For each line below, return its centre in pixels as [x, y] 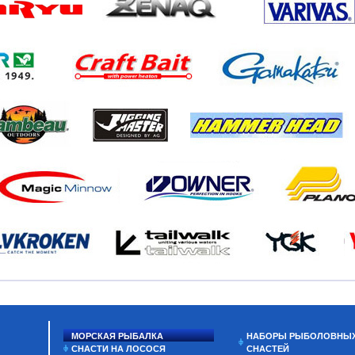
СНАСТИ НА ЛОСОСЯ [118, 349]
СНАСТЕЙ [268, 349]
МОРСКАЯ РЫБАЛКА [117, 336]
